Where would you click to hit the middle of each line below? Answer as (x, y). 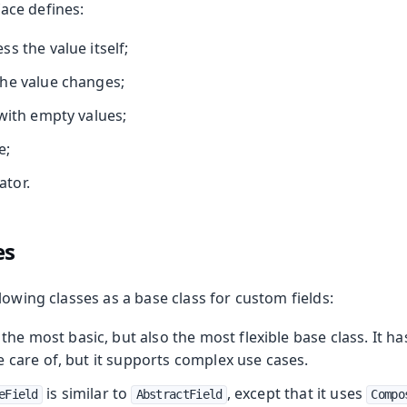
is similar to (87, 394)
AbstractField (179, 395)
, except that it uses (297, 394)
